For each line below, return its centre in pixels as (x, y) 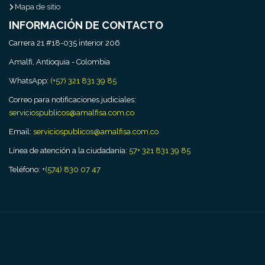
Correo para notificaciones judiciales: (72, 100)
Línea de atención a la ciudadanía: (69, 151)
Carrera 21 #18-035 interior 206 (64, 43)
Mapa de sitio (38, 7)
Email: (21, 132)
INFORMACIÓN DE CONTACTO (86, 25)
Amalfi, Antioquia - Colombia (59, 62)
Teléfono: (25, 169)
